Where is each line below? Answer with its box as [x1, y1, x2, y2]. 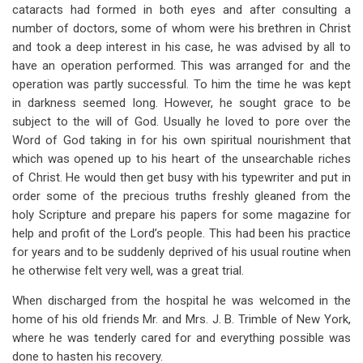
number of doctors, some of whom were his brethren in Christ [12, 21, 351, 36]
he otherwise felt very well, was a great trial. [12, 263, 244, 278]
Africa [12, 184, 76, 211]
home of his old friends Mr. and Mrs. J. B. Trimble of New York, [12, 312, 351, 327]
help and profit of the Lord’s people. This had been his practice [12, 226, 351, 241]
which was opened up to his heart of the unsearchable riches [12, 152, 351, 166]
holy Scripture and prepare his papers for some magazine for [12, 207, 351, 222]
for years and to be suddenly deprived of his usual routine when [12, 245, 351, 259]
